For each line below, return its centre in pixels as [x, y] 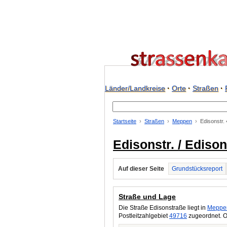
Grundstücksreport [197, 169]
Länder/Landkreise [135, 88]
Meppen [182, 121]
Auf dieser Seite [141, 169]
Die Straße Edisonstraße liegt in [163, 208]
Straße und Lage [147, 197]
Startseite [125, 121]
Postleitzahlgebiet [144, 216]
